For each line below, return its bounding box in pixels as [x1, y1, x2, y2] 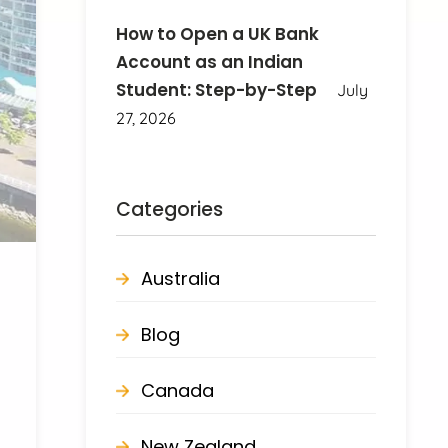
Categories [116, 195, 224, 223]
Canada [141, 377, 215, 403]
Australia [141, 265, 221, 291]
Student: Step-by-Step [116, 77, 318, 102]
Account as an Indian [116, 49, 304, 74]
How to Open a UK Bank [116, 21, 320, 46]
